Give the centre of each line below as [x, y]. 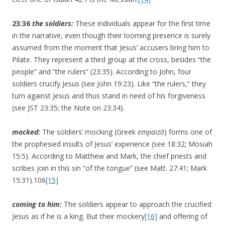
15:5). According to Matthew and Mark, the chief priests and [109, 156]
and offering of [182, 216]
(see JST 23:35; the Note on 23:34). [68, 108]
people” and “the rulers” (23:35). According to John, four [102, 72]
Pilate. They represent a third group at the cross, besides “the [111, 60]
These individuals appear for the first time [143, 24]
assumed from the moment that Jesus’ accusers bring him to [111, 48]
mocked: [27, 132]
